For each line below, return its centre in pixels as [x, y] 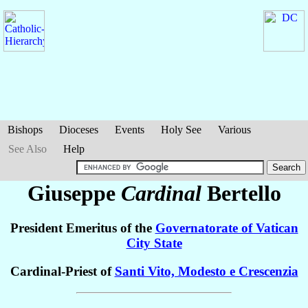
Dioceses [79, 130]
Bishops [25, 130]
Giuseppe [74, 193]
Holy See [181, 130]
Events [130, 130]
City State [154, 243]
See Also [27, 149]
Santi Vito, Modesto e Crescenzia [206, 272]
